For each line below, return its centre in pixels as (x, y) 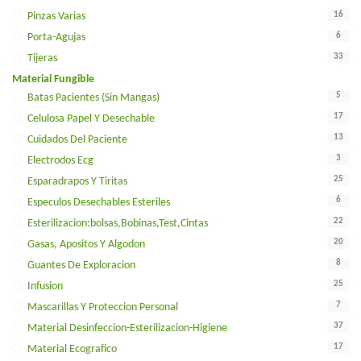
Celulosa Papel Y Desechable (91, 118)
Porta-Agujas (56, 37)
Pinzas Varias (56, 17)
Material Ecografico (72, 349)
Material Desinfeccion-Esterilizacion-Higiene (127, 328)
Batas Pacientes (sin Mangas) (93, 98)
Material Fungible (53, 79)
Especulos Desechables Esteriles (99, 202)
